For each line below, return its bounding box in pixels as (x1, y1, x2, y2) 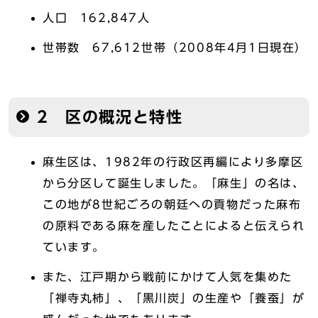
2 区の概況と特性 (37, 109, 183, 126)
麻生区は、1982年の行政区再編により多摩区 (43, 156, 304, 168)
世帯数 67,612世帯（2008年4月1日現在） (43, 42, 307, 54)
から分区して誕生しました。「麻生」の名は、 (43, 177, 305, 190)
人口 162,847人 (43, 12, 150, 24)
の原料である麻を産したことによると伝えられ (43, 220, 305, 232)
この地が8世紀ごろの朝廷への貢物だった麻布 (43, 199, 302, 211)
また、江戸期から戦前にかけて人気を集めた (43, 271, 293, 283)
